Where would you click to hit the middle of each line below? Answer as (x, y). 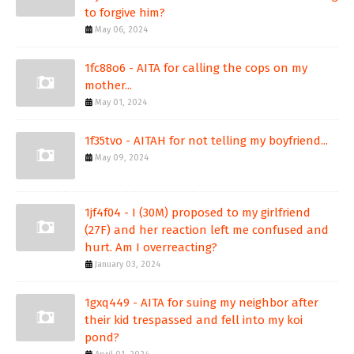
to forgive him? (125, 13)
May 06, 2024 (121, 30)
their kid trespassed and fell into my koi (194, 320)
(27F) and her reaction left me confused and (207, 230)
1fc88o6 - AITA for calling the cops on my (196, 68)
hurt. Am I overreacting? (151, 248)
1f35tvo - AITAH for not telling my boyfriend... (206, 141)
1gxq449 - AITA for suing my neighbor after (201, 303)
